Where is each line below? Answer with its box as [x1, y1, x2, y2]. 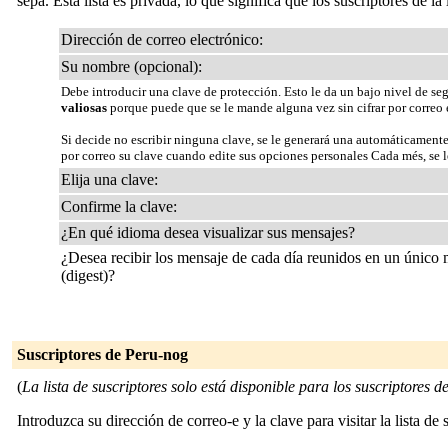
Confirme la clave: [61, 198, 177, 215]
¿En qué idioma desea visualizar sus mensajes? [61, 224, 355, 241]
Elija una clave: [61, 171, 158, 188]
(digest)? [61, 267, 115, 284]
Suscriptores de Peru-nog [17, 346, 188, 363]
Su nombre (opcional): [61, 58, 202, 75]
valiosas [61, 100, 107, 115]
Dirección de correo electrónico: [61, 31, 263, 48]
